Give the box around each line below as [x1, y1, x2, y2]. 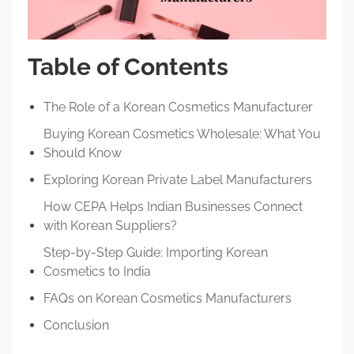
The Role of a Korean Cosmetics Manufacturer [43, 99, 313, 115]
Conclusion [43, 317, 109, 333]
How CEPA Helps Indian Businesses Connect [43, 198, 303, 214]
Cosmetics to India [43, 263, 151, 279]
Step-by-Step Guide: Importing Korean [43, 244, 268, 260]
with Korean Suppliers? [43, 217, 177, 233]
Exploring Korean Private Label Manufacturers [43, 171, 312, 187]
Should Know [43, 145, 122, 160]
